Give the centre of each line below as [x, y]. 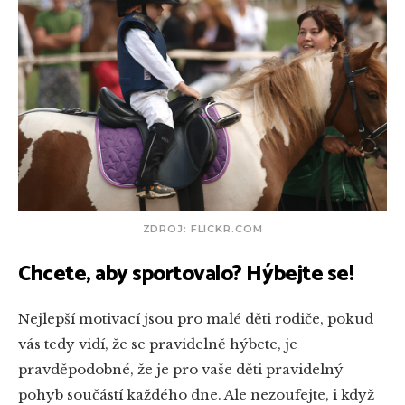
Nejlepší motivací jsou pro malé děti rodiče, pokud [196, 319]
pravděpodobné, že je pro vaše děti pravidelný [181, 370]
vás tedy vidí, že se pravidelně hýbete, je [158, 344]
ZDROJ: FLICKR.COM [202, 229]
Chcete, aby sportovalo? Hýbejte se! [186, 275]
